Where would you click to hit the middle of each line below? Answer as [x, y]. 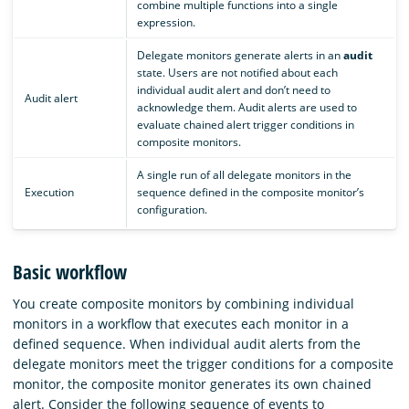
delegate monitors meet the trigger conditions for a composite [203, 363]
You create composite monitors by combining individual [184, 303]
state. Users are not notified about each [237, 73]
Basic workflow [70, 272]
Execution [49, 193]
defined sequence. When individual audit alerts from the [187, 343]
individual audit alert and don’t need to [233, 90]
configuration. [172, 210]
